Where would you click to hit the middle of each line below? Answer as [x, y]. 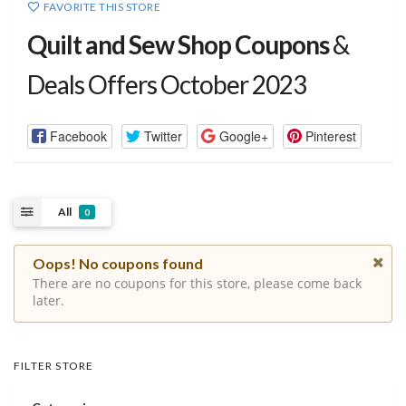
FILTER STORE [54, 365]
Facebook [78, 135]
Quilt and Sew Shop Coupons [178, 45]
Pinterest [330, 135]
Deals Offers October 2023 [167, 85]
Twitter [163, 135]
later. [48, 300]
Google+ [243, 135]
